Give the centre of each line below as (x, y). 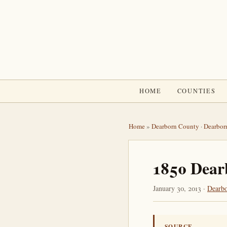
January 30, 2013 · (180, 188)
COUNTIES (196, 91)
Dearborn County (175, 126)
